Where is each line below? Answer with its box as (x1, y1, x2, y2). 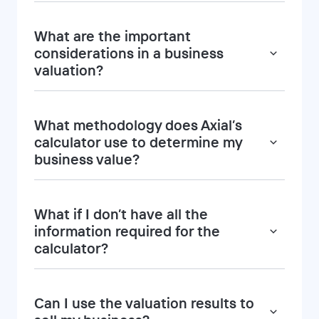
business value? (34, 150, 140, 169)
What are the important (34, 27, 191, 46)
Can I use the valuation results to (34, 294, 254, 313)
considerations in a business (34, 44, 224, 63)
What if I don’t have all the (34, 205, 208, 224)
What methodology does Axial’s (34, 116, 242, 135)
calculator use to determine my (34, 133, 242, 152)
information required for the (34, 222, 220, 241)
